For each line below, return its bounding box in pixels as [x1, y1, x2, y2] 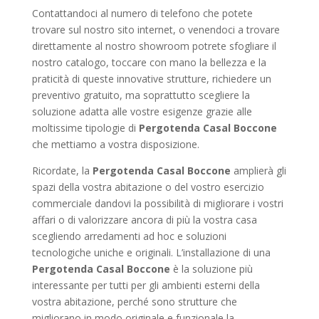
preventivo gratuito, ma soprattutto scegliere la [31, 88, 250, 102]
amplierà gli [230, 164, 286, 177]
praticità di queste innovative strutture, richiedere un [31, 72, 271, 85]
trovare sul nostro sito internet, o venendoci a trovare [31, 23, 280, 36]
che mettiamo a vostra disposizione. [31, 137, 199, 151]
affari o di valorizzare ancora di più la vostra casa [31, 213, 257, 226]
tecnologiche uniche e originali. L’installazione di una [31, 246, 271, 259]
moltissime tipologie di [31, 121, 139, 135]
